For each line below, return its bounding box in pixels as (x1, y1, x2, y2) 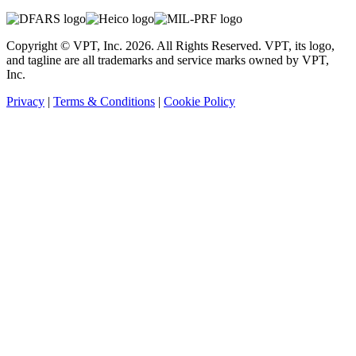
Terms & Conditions (53, 94, 155, 108)
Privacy (6, 94, 44, 108)
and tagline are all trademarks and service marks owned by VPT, (6, 52, 329, 67)
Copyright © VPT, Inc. (6, 38, 126, 52)
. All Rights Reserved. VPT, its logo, (151, 38, 335, 52)
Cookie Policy (164, 94, 235, 108)
